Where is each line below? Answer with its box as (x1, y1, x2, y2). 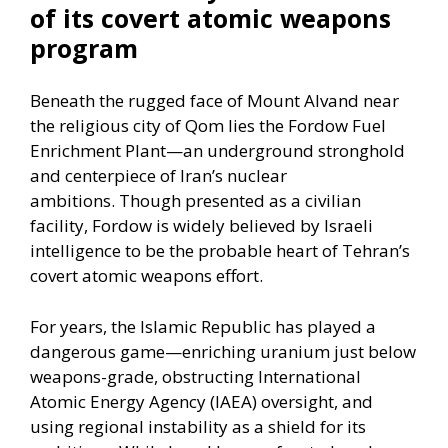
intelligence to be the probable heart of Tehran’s (30, 239, 410, 263)
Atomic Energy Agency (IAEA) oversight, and (30, 389, 373, 413)
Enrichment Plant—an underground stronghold (30, 139, 405, 163)
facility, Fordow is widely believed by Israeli (30, 214, 373, 238)
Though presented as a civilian (115, 189, 361, 213)
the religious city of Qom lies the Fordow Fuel (30, 114, 386, 138)
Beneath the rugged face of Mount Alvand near (30, 89, 399, 113)
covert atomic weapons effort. (30, 264, 263, 288)
